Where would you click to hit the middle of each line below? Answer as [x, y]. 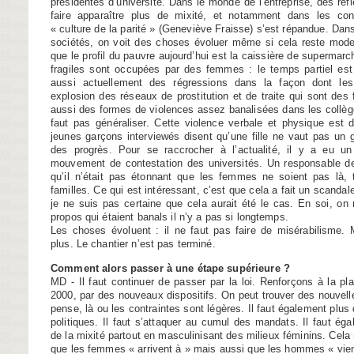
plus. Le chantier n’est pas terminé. [133, 244]
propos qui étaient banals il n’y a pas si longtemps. [169, 217]
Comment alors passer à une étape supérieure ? [170, 268]
